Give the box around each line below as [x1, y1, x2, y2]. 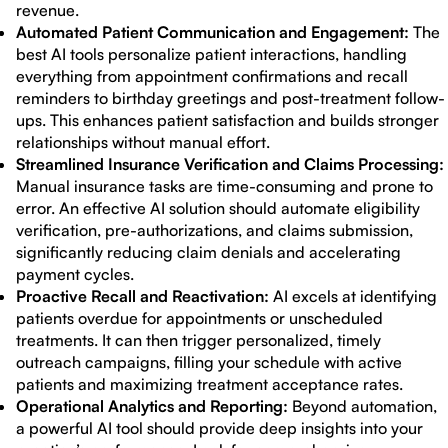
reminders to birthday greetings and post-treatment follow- [16, 88, 445, 108]
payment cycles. [16, 264, 134, 284]
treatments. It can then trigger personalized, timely [16, 330, 381, 350]
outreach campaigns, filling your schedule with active [16, 352, 402, 372]
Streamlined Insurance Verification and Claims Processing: [16, 154, 444, 174]
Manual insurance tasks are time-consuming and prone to [16, 176, 433, 196]
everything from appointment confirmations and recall [16, 66, 408, 86]
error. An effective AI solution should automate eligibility [16, 198, 420, 218]
